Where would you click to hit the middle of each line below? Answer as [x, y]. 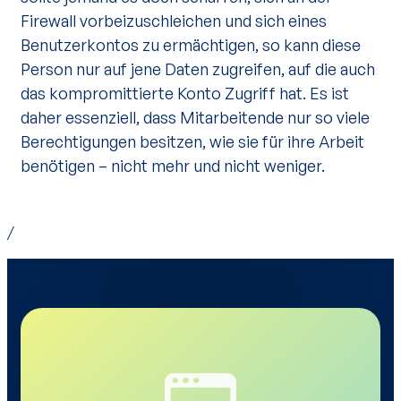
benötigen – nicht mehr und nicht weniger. [173, 166]
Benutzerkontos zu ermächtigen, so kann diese [191, 45]
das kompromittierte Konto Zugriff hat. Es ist [185, 93]
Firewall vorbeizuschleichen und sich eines [174, 21]
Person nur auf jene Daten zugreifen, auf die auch [198, 69]
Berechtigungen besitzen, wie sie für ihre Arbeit [192, 141]
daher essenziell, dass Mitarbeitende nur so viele [195, 117]
